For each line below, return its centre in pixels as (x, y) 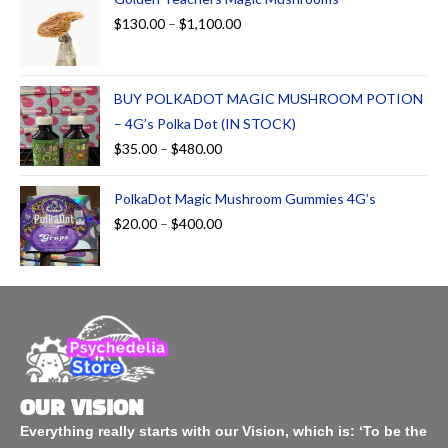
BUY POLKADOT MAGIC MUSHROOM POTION (268, 98)
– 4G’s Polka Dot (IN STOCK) (205, 123)
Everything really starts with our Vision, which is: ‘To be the (223, 430)
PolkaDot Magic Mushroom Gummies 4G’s (245, 198)
